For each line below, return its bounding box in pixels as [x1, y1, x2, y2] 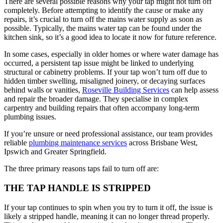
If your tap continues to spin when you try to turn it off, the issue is [4, 203, 213, 212]
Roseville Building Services [82, 86, 169, 95]
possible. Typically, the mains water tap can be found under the [4, 24, 201, 33]
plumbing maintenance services [29, 138, 127, 147]
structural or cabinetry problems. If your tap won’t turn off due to [4, 68, 207, 77]
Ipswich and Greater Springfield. [4, 147, 107, 156]
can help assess [169, 86, 219, 95]
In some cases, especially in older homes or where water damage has [4, 50, 219, 59]
